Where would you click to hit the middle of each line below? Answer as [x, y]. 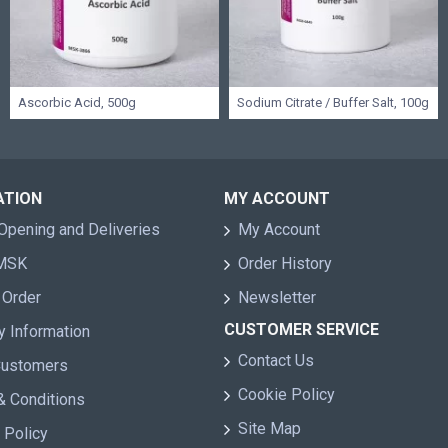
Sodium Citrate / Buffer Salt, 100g [333, 103]
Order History [285, 264]
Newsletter [277, 298]
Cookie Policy [286, 395]
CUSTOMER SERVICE [301, 330]
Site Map [269, 429]
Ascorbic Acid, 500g [77, 103]
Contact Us [276, 361]
